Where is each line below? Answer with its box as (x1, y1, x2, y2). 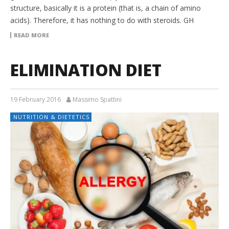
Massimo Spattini (73, 95, 122, 104)
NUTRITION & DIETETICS (13, 113, 89, 121)
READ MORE (14, 31, 49, 39)
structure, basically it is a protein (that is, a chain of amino (10, 3, 201, 13)
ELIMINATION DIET (10, 59, 162, 81)
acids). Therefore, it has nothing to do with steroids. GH (10, 15, 194, 26)
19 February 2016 (10, 95, 61, 104)
